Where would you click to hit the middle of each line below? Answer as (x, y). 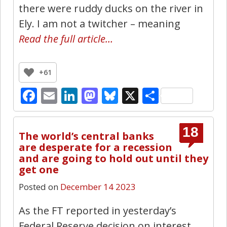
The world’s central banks (86, 136)
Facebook (73, 95)
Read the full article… (66, 39)
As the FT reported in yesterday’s (98, 210)
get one (39, 169)
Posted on (39, 186)
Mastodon (136, 95)
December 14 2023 (98, 186)
